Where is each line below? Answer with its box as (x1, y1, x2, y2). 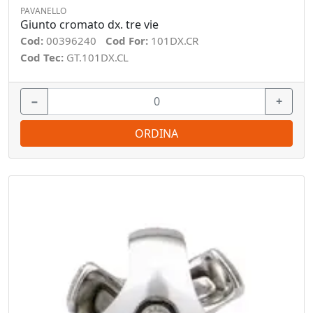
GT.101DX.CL (66, 50, 129, 64)
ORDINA (135, 126, 178, 141)
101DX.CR (151, 34, 198, 48)
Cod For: (105, 34, 151, 48)
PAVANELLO (20, 5, 66, 17)
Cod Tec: (20, 50, 66, 64)
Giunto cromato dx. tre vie (20, 17, 159, 32)
